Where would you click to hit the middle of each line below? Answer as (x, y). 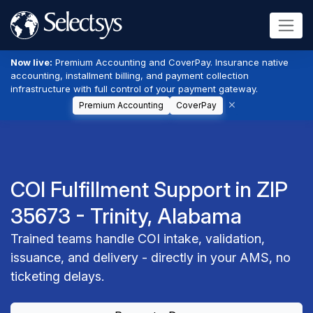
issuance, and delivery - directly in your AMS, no (151, 257)
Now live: (31, 62)
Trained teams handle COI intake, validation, (138, 239)
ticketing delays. (57, 276)
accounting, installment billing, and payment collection (130, 75)
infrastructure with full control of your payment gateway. (134, 89)
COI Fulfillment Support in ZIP (149, 189)
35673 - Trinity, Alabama (126, 216)
